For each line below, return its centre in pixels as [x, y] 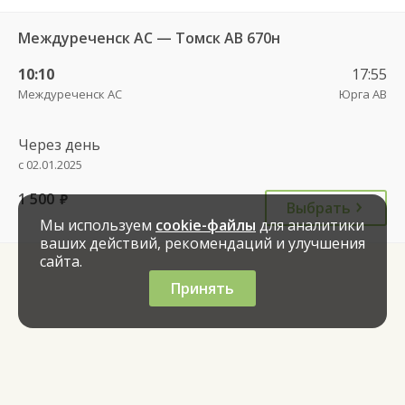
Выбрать [319, 207]
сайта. [61, 261]
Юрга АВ [363, 94]
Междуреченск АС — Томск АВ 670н [149, 38]
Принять [202, 288]
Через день [59, 144]
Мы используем [98, 225]
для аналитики [310, 225]
